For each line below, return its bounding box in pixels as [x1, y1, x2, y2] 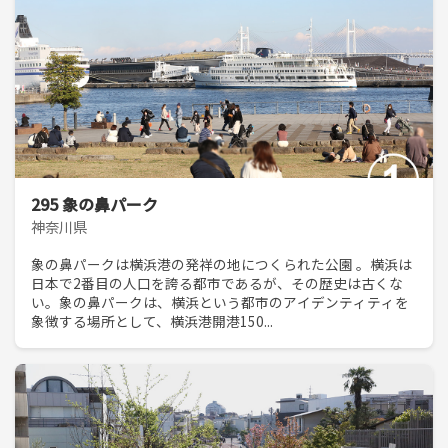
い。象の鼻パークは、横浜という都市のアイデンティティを [31, 292, 409, 313]
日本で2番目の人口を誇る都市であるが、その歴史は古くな [31, 273, 403, 294]
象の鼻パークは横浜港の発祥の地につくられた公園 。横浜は [31, 254, 412, 275]
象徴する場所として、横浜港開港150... [31, 311, 273, 332]
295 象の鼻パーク [31, 191, 158, 216]
